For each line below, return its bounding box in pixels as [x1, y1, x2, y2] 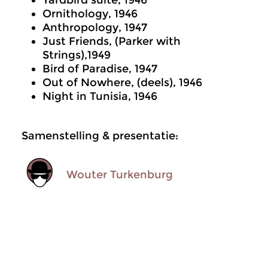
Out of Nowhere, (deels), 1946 [42, 76, 202, 89]
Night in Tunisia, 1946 [42, 90, 157, 103]
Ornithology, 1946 [42, 7, 138, 20]
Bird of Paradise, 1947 [42, 62, 157, 75]
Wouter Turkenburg [66, 167, 173, 181]
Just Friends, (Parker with [42, 35, 181, 48]
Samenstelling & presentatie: [22, 129, 178, 142]
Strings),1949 [42, 48, 111, 62]
